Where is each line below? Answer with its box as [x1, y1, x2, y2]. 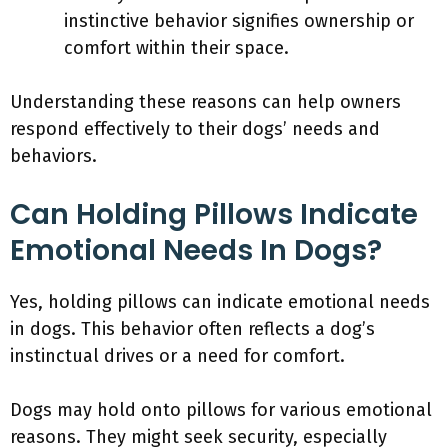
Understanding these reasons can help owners [10, 91, 401, 113]
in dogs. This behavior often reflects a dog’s [10, 318, 375, 340]
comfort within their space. [64, 37, 289, 59]
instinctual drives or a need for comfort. [10, 345, 345, 367]
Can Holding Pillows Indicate [10, 195, 418, 234]
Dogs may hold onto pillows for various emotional [10, 399, 432, 421]
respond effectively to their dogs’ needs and [10, 118, 380, 140]
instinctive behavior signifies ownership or [64, 10, 414, 32]
